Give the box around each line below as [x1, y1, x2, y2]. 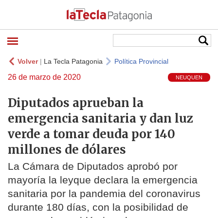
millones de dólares [8, 142, 126, 157]
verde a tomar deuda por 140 [8, 126, 175, 142]
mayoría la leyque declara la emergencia [8, 174, 198, 186]
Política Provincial [114, 57, 168, 65]
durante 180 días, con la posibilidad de [8, 201, 188, 213]
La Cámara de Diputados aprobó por [8, 161, 178, 172]
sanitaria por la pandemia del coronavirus [8, 188, 200, 200]
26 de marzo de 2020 [8, 73, 81, 81]
